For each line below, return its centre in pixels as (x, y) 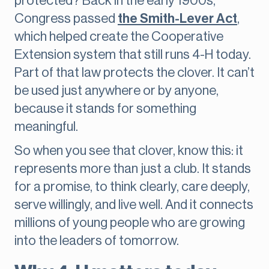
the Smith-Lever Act (177, 19)
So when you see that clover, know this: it (129, 151)
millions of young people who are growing (130, 223)
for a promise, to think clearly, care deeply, (132, 187)
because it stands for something (105, 109)
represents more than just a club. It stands (133, 169)
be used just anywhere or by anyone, (116, 91)
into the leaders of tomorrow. (97, 241)
